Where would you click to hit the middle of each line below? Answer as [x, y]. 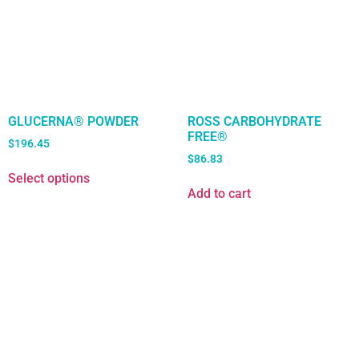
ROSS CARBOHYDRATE [254, 121]
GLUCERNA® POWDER [73, 121]
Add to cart [219, 194]
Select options [49, 179]
